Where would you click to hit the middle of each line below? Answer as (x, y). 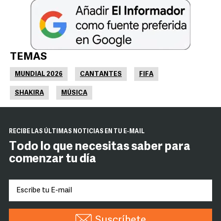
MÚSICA (74, 93)
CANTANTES (101, 74)
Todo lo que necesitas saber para (100, 147)
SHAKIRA (29, 93)
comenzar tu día (53, 160)
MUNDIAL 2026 (39, 74)
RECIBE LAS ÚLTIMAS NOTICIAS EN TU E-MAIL (77, 132)
